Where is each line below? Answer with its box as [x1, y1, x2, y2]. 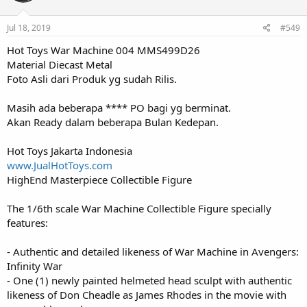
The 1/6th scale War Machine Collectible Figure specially [7, 201, 271, 215]
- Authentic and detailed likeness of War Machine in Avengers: [7, 244, 299, 258]
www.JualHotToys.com [7, 158, 112, 172]
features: [7, 215, 48, 230]
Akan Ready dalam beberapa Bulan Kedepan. [7, 114, 219, 129]
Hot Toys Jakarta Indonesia [7, 143, 132, 158]
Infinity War [7, 258, 62, 273]
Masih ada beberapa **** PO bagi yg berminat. [7, 100, 231, 114]
